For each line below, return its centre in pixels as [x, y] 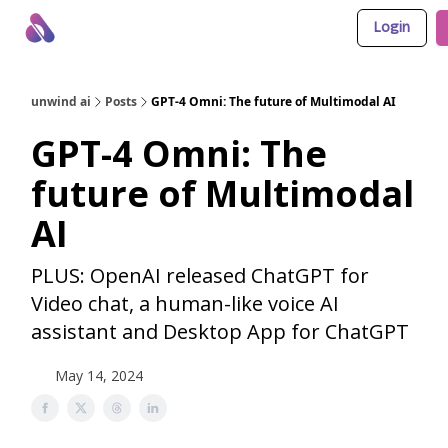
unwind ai [61, 101]
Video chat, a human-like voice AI [185, 303]
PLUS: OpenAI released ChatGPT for [200, 275]
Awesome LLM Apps [207, 30]
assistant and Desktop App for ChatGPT [220, 331]
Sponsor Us [315, 30]
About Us [106, 30]
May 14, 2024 [99, 375]
